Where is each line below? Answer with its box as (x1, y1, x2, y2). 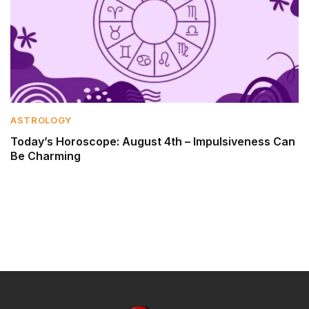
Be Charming (10, 148, 81, 163)
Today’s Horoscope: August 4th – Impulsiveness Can (10, 134, 295, 148)
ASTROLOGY (10, 114, 72, 126)
